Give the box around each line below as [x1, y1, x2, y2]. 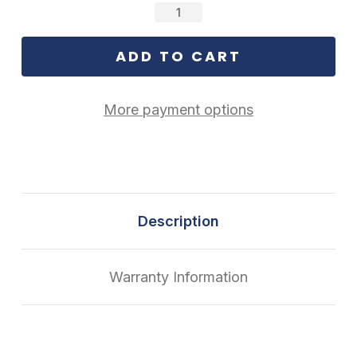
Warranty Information [109, 268, 248, 285]
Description [138, 212, 219, 229]
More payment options [104, 100, 253, 118]
